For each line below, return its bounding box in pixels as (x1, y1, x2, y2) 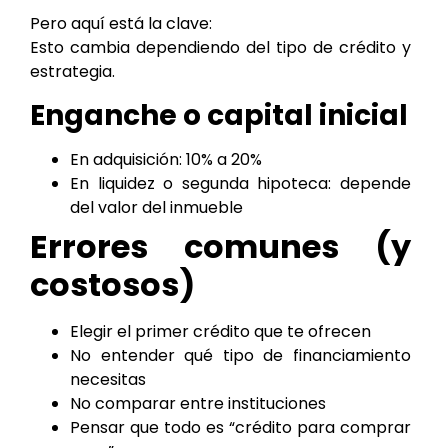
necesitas (70, 367, 146, 391)
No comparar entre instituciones (70, 391, 326, 415)
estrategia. (30, 60, 115, 84)
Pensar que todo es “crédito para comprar (70, 415, 411, 439)
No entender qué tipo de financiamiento (70, 343, 411, 367)
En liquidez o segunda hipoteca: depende (70, 171, 411, 195)
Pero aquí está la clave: (30, 12, 212, 36)
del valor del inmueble (70, 195, 243, 219)
